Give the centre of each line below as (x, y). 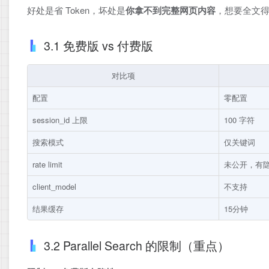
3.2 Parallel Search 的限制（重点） (137, 246)
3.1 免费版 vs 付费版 (98, 46)
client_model (54, 187)
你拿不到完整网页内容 (171, 11)
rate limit (47, 165)
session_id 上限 (60, 120)
